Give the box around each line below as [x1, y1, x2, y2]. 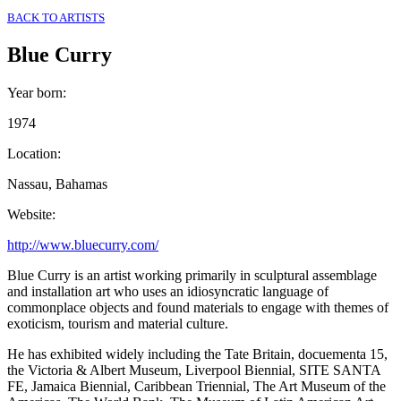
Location [7, 145, 57, 161]
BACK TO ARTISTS [7, 10, 105, 24]
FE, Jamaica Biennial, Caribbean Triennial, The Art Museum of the [7, 378, 386, 394]
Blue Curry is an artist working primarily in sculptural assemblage [7, 267, 377, 283]
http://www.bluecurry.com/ [7, 236, 158, 252]
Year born [7, 84, 63, 100]
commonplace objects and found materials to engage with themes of [7, 299, 388, 315]
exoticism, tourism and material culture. [7, 315, 228, 331]
